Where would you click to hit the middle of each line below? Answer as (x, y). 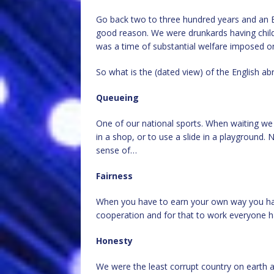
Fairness (114, 176)
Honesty (114, 241)
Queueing (117, 98)
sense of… (117, 150)
